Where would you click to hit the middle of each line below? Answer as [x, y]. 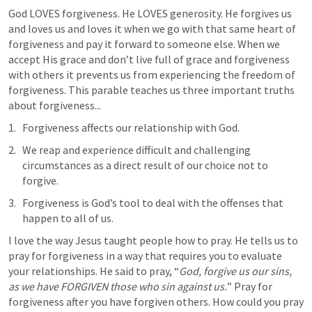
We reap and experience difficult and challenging [136, 150]
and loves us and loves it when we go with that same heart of [152, 29]
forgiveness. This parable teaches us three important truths [151, 90]
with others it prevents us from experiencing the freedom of [152, 75]
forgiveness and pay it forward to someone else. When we [144, 44]
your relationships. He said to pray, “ [94, 271]
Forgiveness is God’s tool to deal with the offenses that [153, 203]
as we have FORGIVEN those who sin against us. [118, 287]
